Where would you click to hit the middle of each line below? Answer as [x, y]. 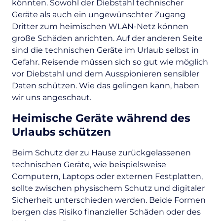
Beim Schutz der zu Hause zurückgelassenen [101, 153]
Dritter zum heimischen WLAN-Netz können [100, 26]
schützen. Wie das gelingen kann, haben [118, 86]
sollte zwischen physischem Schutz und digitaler [108, 188]
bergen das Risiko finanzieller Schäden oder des [106, 212]
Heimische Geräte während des [101, 118]
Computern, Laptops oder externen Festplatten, [107, 176]
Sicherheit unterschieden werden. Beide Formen [109, 200]
